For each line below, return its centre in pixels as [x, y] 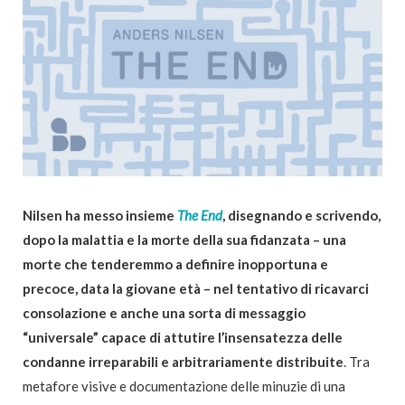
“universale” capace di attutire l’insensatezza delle [183, 338]
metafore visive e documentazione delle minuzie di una [184, 386]
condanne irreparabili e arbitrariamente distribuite [183, 362]
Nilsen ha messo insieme [100, 216]
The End [200, 216]
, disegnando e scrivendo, [301, 216]
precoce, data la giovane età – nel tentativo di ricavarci [196, 289]
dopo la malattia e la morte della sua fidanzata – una [184, 240]
